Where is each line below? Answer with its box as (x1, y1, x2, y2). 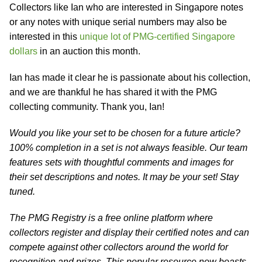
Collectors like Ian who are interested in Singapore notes (9, 2, 243, 12)
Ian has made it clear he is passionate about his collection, (9, 73, 250, 82)
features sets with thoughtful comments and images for (9, 157, 233, 167)
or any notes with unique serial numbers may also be (9, 17, 227, 27)
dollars (9, 46, 37, 56)
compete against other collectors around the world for (9, 242, 228, 252)
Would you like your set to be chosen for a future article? (9, 128, 240, 138)
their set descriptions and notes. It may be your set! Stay (9, 172, 239, 182)
